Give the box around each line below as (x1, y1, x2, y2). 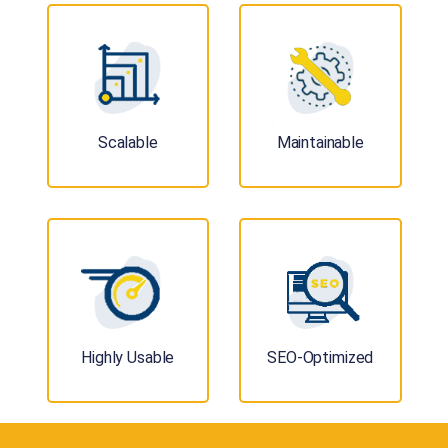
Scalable (97, 133, 158, 153)
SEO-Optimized (267, 347, 374, 367)
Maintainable (276, 133, 364, 153)
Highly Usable (81, 347, 175, 367)
